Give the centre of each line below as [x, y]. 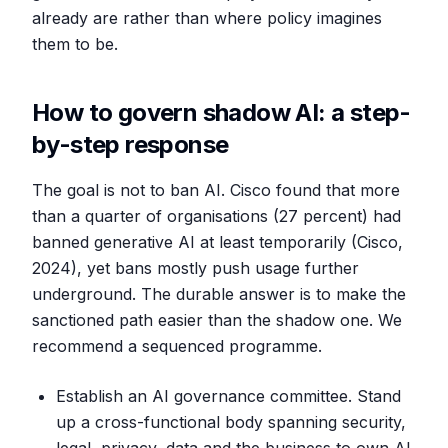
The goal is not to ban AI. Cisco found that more [216, 190]
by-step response [130, 144]
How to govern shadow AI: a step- [221, 112]
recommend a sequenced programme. [177, 346]
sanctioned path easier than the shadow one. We [217, 320]
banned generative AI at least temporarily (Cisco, [217, 242]
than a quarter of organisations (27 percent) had [216, 216]
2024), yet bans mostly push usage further [195, 268]
